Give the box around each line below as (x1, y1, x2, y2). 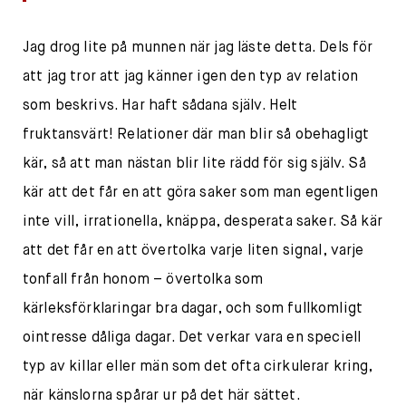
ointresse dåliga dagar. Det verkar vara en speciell (23, 331, 362, 346)
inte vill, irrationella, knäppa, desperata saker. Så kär (23, 215, 382, 230)
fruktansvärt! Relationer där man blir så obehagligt (23, 128, 370, 143)
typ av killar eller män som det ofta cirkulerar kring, (23, 360, 373, 375)
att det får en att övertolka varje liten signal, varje (23, 244, 364, 259)
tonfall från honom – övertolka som (23, 273, 264, 288)
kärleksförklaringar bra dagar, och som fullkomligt (23, 302, 363, 317)
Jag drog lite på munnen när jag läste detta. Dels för (23, 41, 373, 56)
